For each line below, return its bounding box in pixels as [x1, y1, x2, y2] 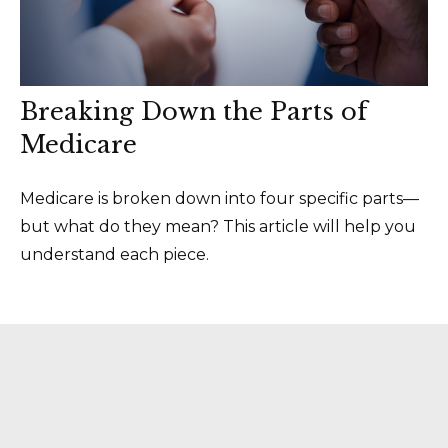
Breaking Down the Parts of [20, 97, 367, 127]
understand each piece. [20, 245, 209, 265]
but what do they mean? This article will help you [20, 217, 416, 237]
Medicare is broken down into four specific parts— [20, 189, 419, 209]
